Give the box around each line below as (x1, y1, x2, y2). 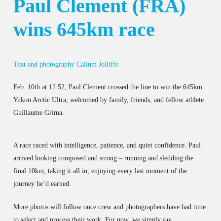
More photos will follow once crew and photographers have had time (13, 203, 206, 211)
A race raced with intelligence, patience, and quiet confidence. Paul (13, 141, 201, 149)
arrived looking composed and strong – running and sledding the (13, 154, 193, 162)
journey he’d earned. (13, 180, 71, 187)
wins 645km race (13, 18, 155, 40)
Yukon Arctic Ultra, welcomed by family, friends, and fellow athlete (13, 96, 204, 104)
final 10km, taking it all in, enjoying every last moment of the (13, 167, 187, 175)
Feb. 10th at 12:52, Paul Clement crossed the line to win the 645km (13, 83, 202, 91)
